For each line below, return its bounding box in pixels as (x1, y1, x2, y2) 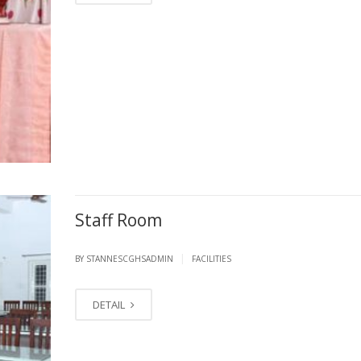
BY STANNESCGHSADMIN (74, 252, 176, 264)
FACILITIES (191, 252, 231, 264)
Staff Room (74, 208, 162, 231)
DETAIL (92, 297, 127, 312)
